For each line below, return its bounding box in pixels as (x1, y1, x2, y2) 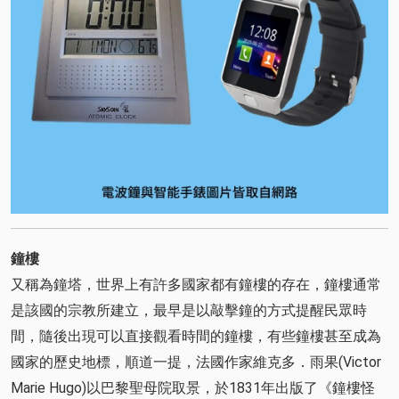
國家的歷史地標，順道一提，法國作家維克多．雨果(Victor (11, 353, 381, 370)
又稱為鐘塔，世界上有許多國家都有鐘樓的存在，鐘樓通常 (11, 275, 381, 293)
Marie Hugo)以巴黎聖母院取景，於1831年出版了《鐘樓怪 (11, 379, 375, 396)
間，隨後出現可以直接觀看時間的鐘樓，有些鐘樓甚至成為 (11, 327, 381, 345)
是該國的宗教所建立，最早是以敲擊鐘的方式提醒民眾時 (11, 301, 367, 319)
